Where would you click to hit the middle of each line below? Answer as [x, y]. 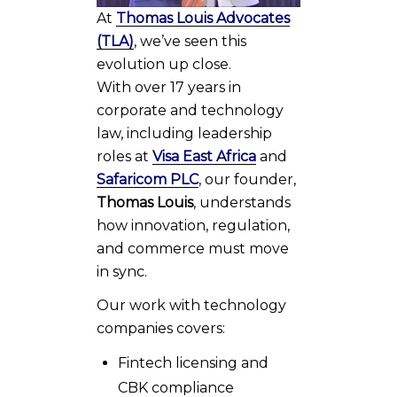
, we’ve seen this [190, 41]
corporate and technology [190, 110]
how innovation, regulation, [193, 225]
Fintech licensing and [193, 362]
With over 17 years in [169, 87]
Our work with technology [191, 305]
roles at [125, 156]
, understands [242, 202]
